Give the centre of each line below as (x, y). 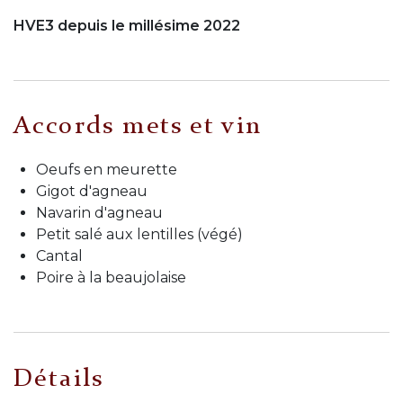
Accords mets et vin (138, 127)
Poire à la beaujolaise (111, 278)
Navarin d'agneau (99, 213)
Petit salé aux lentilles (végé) (139, 235)
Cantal (59, 256)
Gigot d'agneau (92, 192)
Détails (59, 379)
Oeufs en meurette (107, 170)
